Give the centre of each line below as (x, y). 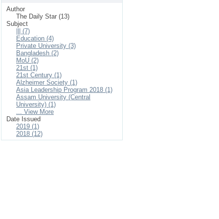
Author (16, 9)
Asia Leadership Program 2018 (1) (64, 90)
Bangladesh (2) (37, 53)
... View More (35, 112)
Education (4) (35, 38)
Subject (17, 24)
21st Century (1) (39, 75)
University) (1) (36, 104)
